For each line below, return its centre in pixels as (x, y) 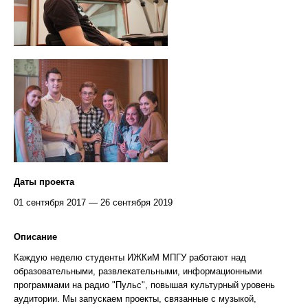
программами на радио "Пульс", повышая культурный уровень (144, 285)
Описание (35, 236)
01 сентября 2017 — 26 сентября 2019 (93, 202)
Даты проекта (44, 181)
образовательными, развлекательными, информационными (138, 271)
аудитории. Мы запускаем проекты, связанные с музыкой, (135, 298)
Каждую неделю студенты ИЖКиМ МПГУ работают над (130, 257)
